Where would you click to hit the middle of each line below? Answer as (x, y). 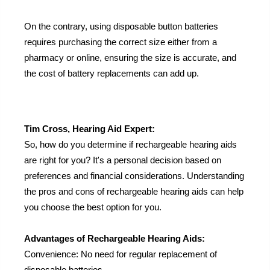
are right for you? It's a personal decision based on (123, 160)
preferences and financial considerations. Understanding (134, 176)
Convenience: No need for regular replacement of (121, 254)
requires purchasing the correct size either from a (121, 42)
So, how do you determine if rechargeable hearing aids (130, 145)
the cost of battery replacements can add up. (111, 74)
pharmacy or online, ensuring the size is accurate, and (130, 58)
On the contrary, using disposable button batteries (121, 27)
